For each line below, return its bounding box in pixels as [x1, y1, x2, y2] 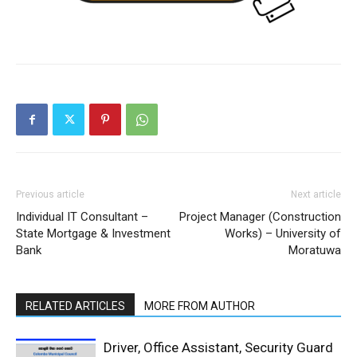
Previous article [16, 189, 84, 200]
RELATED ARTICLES [25, 300, 125, 312]
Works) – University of [225, 226, 341, 241]
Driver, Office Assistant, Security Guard [104, 339, 333, 355]
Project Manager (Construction [179, 210, 341, 224]
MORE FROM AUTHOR [144, 300, 255, 312]
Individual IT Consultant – [16, 210, 148, 224]
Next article [291, 189, 341, 200]
